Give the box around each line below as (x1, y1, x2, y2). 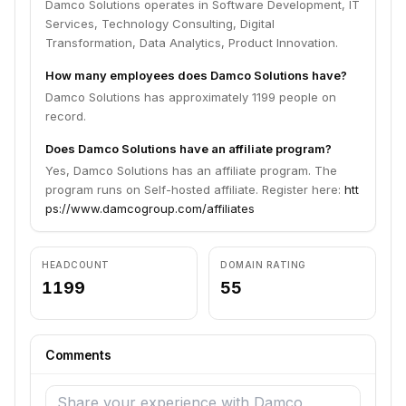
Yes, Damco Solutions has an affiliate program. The (45, 163, 337, 178)
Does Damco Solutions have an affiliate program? (45, 141, 332, 156)
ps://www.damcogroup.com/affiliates (45, 201, 255, 216)
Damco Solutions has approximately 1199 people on (45, 90, 336, 104)
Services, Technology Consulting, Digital (45, 16, 275, 31)
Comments (45, 347, 111, 362)
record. (45, 109, 86, 123)
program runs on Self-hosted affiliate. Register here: (45, 182, 344, 197)
